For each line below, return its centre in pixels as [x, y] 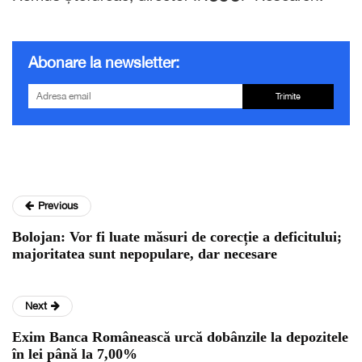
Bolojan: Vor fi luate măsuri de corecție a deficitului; [177, 236]
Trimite [288, 96]
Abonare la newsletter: [104, 62]
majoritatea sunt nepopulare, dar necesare [145, 253]
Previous [58, 205]
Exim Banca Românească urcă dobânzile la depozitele [180, 337]
